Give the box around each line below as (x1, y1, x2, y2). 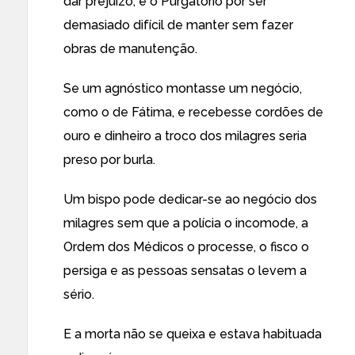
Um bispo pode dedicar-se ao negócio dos (63, 192, 317, 207)
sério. (63, 287, 94, 302)
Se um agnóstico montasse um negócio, (63, 81, 302, 96)
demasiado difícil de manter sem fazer (63, 17, 293, 32)
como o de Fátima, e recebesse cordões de (63, 105, 323, 120)
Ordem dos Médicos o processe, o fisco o (63, 239, 309, 254)
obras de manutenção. (63, 41, 197, 56)
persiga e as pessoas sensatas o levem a (63, 263, 307, 278)
